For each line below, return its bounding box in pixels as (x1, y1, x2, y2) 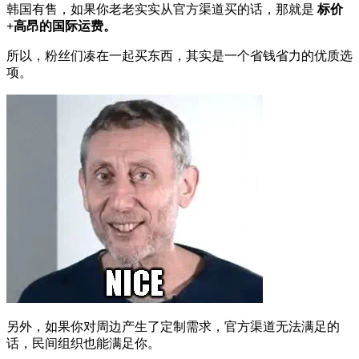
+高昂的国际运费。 (6, 18, 116, 33)
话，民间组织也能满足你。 (6, 336, 160, 350)
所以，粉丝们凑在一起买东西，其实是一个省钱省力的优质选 (6, 48, 353, 63)
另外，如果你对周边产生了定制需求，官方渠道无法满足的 (6, 319, 340, 333)
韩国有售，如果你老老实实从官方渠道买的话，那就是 (6, 2, 317, 16)
